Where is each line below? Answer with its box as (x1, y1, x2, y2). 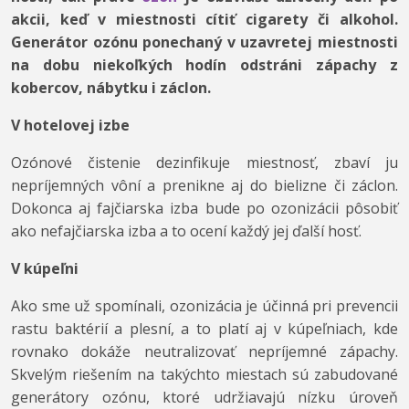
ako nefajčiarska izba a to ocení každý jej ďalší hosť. (11, 221, 362, 242)
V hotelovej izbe (11, 115, 130, 136)
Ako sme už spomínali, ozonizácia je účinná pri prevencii (11, 296, 398, 317)
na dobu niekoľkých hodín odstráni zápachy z (11, 55, 398, 76)
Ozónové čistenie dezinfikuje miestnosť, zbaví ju (11, 152, 398, 173)
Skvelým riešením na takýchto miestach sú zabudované (11, 364, 398, 385)
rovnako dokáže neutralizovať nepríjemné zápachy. (11, 341, 398, 362)
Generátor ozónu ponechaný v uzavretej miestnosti (11, 32, 398, 53)
